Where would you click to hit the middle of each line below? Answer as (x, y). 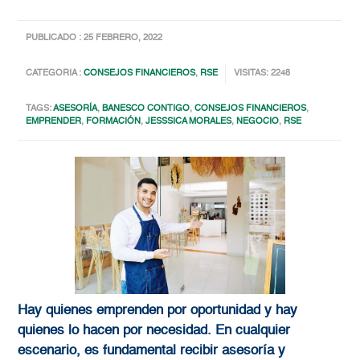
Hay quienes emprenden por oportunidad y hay (158, 311)
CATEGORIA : (55, 74)
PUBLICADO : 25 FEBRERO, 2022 (94, 39)
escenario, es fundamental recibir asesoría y (152, 351)
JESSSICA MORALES (189, 122)
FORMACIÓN (114, 122)
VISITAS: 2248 (262, 74)
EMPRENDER (54, 122)
